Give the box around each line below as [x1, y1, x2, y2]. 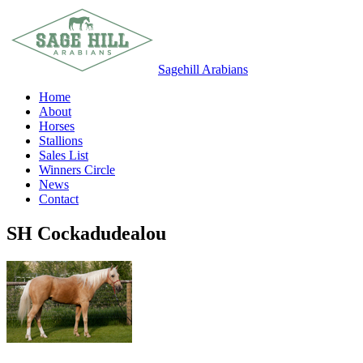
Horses [39, 119, 75, 133]
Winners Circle [39, 163, 115, 177]
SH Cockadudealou [6, 222, 166, 244]
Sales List [39, 148, 88, 162]
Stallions [39, 134, 83, 147]
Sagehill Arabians [158, 62, 248, 76]
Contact [39, 192, 79, 206]
